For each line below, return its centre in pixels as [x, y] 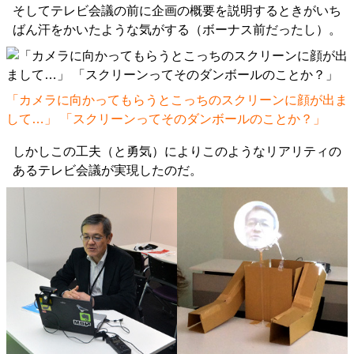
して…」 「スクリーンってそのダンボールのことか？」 [166, 119]
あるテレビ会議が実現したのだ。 [107, 171]
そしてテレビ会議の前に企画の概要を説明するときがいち [177, 11]
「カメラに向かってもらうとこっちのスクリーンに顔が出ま [177, 100]
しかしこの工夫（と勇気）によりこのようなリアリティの [177, 152]
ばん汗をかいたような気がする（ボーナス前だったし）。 [177, 30]
